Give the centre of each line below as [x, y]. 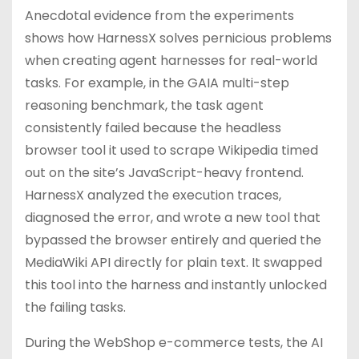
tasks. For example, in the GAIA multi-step [157, 83]
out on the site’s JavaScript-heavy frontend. [164, 173]
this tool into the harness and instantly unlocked [176, 285]
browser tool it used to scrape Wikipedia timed [171, 150]
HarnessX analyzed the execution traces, [153, 195]
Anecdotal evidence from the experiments [159, 16]
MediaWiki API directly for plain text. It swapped [173, 262]
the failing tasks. [75, 307]
